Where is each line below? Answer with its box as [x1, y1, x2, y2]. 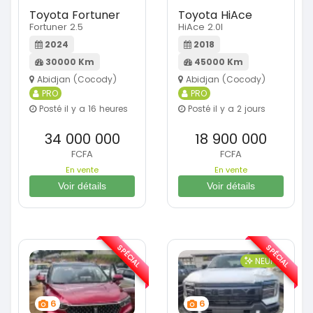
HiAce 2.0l [178, 20, 223, 34]
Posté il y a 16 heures [36, 102, 128, 115]
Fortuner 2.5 [29, 20, 83, 34]
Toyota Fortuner [29, 6, 120, 23]
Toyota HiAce [178, 6, 252, 23]
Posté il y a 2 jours [185, 102, 265, 115]
